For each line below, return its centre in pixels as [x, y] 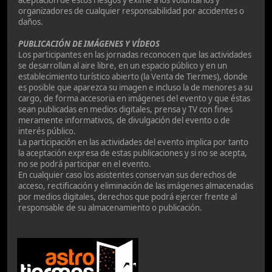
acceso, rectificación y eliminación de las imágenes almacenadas [136, 186]
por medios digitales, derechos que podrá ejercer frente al [127, 197]
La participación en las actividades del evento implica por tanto [133, 142]
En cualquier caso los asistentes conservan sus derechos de [127, 175]
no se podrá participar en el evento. [85, 164]
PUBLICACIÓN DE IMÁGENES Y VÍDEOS [89, 44]
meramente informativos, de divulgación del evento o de [124, 121]
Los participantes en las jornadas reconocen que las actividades [135, 55]
